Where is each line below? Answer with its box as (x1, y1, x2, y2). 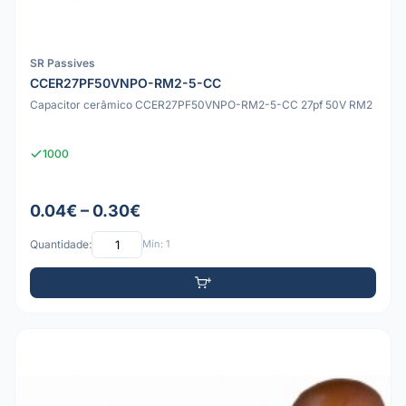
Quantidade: (30, 237, 92, 252)
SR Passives (30, 55, 95, 70)
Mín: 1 (142, 237, 169, 251)
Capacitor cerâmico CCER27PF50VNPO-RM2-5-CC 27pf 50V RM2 (30, 98, 372, 112)
